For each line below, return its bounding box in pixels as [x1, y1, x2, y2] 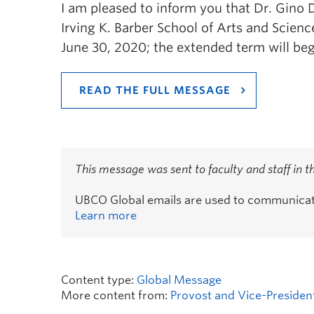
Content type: [61, 273, 137, 287]
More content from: [61, 289, 170, 302]
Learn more [75, 209, 137, 222]
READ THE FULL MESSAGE [79, 84, 231, 97]
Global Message [137, 273, 221, 287]
